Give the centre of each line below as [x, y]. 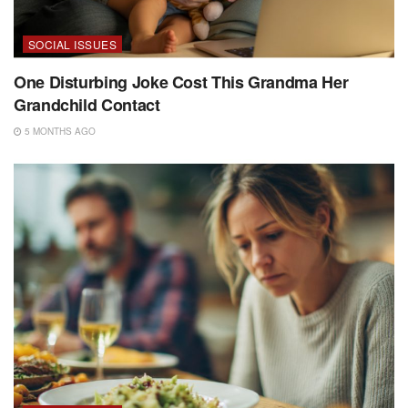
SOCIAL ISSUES [73, 44]
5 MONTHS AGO [59, 131]
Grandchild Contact [87, 104]
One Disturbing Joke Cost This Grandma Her [181, 82]
